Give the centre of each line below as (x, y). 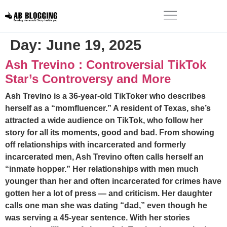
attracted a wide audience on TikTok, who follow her (104, 120)
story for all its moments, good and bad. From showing (110, 133)
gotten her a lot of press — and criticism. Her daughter (109, 193)
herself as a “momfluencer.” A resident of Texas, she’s (108, 108)
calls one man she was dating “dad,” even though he (106, 205)
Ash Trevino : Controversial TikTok (106, 65)
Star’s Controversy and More (88, 79)
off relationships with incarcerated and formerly (96, 145)
